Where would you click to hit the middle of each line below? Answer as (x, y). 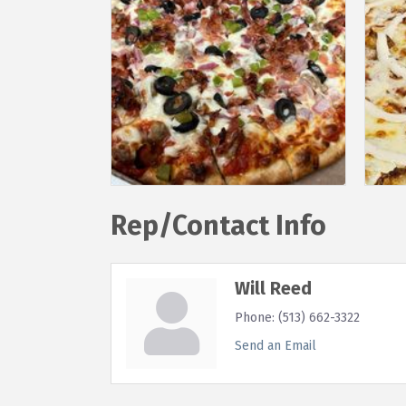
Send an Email (275, 345)
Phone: (255, 317)
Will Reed (273, 288)
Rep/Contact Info (218, 225)
